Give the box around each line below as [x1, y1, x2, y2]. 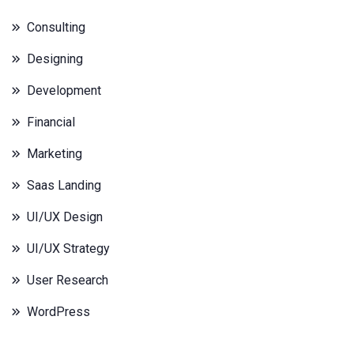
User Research [27, 273, 108, 288]
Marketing [27, 146, 82, 161]
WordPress [27, 304, 90, 319]
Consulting [27, 20, 85, 35]
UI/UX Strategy [27, 241, 110, 256]
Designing [27, 51, 83, 66]
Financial [27, 115, 75, 130]
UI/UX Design [27, 209, 103, 224]
